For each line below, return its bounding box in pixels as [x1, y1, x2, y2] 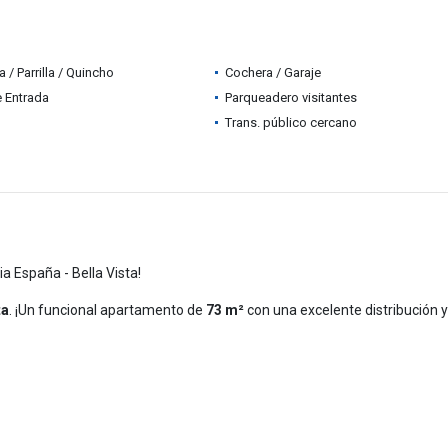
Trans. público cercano [224, 115, 357, 130]
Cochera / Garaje [224, 65, 321, 80]
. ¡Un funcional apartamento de [9, 302, 206, 318]
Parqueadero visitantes [224, 90, 357, 105]
